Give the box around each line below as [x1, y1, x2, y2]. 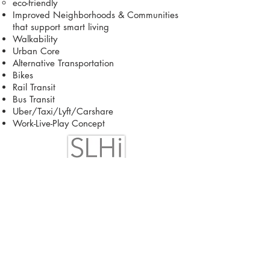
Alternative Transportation [13, 57, 114, 69]
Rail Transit [13, 81, 55, 93]
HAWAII [59, 201, 134, 217]
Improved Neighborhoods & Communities [13, 9, 178, 20]
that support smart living [13, 21, 109, 33]
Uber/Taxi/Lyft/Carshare [13, 105, 113, 117]
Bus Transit [13, 93, 55, 105]
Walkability [13, 33, 57, 45]
